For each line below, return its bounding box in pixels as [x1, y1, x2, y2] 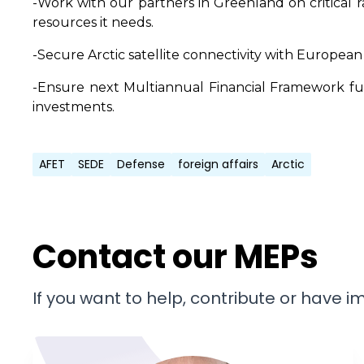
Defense [117, 155, 165, 172]
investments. [32, 98, 115, 115]
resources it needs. [32, 14, 154, 30]
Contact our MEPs [32, 233, 318, 279]
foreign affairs [178, 155, 258, 172]
